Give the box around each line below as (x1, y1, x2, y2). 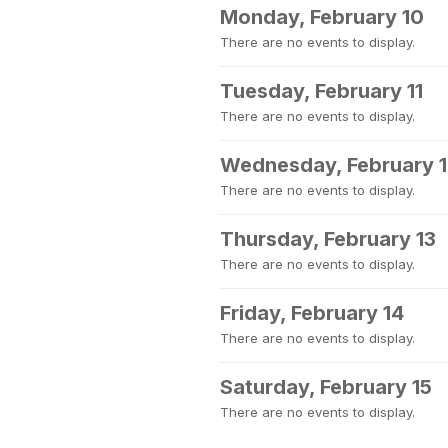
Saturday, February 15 (220, 375, 432, 399)
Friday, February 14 (220, 301, 404, 325)
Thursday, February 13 (220, 227, 436, 251)
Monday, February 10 (220, 5, 424, 29)
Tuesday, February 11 (220, 79, 423, 103)
